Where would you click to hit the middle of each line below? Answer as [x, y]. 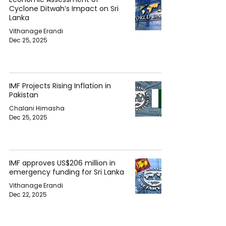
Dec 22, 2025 [28, 194]
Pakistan [24, 95]
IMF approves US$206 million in [62, 163]
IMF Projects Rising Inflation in [60, 86]
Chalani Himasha [37, 108]
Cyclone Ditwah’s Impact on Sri [64, 9]
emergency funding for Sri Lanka [67, 172]
